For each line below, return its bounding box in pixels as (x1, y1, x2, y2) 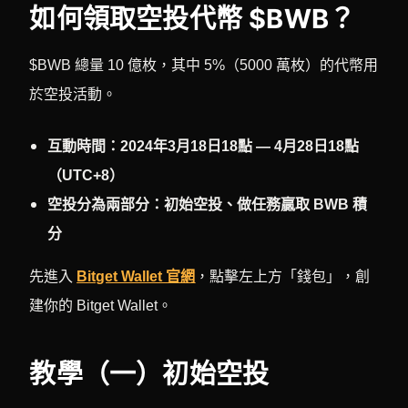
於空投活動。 (29, 86, 117, 102)
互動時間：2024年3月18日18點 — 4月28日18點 (47, 138, 360, 154)
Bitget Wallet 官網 (76, 268, 196, 284)
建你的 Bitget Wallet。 (29, 297, 173, 313)
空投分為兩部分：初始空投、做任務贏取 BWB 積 (47, 196, 368, 212)
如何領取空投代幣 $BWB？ (29, 2, 356, 35)
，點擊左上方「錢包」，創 (195, 268, 371, 284)
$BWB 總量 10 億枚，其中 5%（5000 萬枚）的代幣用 (29, 56, 379, 73)
